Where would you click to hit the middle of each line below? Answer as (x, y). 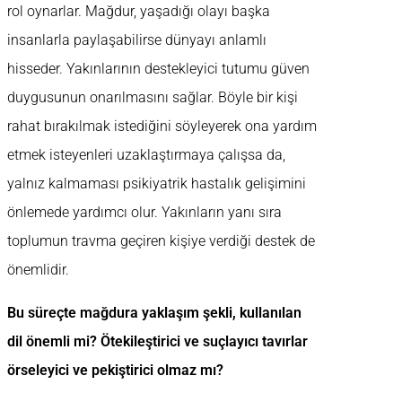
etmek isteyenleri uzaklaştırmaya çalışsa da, (146, 155)
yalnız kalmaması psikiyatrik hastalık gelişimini (157, 184)
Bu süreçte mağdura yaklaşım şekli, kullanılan (154, 313)
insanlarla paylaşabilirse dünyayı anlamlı (137, 40)
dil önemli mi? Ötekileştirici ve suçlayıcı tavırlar (157, 342)
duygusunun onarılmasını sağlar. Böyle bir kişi (153, 98)
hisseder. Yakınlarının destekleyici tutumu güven (158, 69)
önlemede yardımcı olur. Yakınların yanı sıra (144, 213)
